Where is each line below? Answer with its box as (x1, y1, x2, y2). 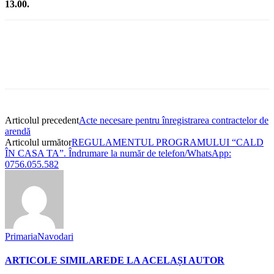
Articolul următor (5, 136, 72, 147)
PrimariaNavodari (5, 231, 73, 242)
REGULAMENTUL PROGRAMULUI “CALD (72, 136, 264, 147)
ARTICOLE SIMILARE (5, 255, 110, 266)
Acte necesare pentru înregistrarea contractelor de (79, 114, 268, 125)
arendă (5, 125, 31, 136)
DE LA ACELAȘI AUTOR (110, 255, 224, 266)
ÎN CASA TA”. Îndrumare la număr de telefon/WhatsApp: (5, 147, 231, 158)
